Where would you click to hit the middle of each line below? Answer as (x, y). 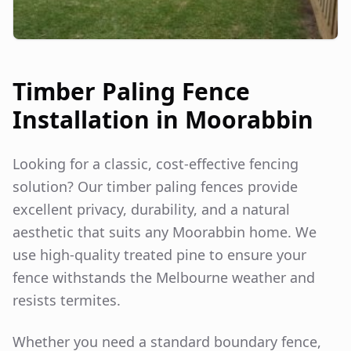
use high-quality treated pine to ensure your (159, 254)
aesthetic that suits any (92, 232)
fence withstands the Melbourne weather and (164, 277)
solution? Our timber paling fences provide (155, 186)
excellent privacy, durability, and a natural (151, 209)
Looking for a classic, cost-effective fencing (156, 163)
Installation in (99, 119)
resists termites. (67, 300)
